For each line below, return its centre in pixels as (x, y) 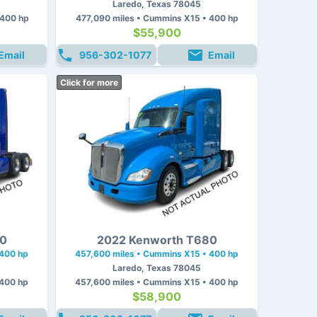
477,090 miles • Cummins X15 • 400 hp (157, 18)
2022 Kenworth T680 (157, 240)
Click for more (89, 82)
